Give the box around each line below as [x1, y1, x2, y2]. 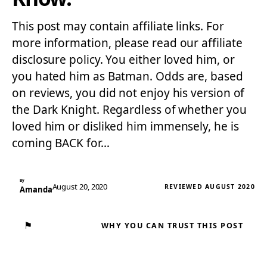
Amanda [20, 184, 52, 195]
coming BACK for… [12, 135, 110, 151]
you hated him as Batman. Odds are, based [12, 69, 243, 84]
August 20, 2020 [52, 181, 108, 192]
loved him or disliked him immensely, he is [12, 119, 239, 134]
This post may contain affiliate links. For [12, 18, 224, 34]
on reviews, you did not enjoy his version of [12, 85, 245, 101]
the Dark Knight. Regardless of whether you [12, 102, 247, 117]
